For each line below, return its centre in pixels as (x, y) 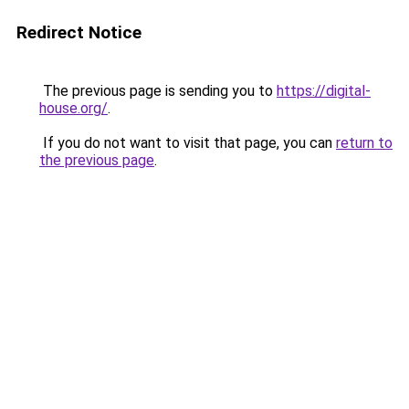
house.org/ (73, 108)
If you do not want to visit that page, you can (188, 143)
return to (364, 143)
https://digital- (324, 91)
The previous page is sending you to (158, 91)
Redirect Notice (79, 32)
